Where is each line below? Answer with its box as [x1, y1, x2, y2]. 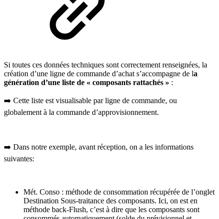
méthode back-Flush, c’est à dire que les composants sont [23, 205, 199, 214]
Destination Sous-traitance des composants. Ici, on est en [23, 196, 197, 205]
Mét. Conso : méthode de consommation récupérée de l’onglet [23, 187, 215, 196]
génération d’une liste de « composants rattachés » [4, 78, 169, 87]
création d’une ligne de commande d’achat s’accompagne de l [4, 69, 194, 78]
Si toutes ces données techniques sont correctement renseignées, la [4, 60, 207, 69]
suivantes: [4, 154, 34, 163]
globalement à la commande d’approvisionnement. [4, 108, 159, 116]
